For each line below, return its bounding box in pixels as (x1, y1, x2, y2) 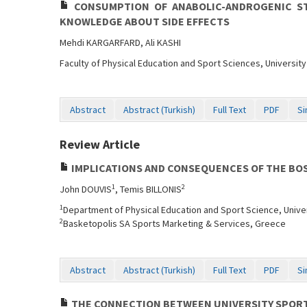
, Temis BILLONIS (115, 183, 182, 195)
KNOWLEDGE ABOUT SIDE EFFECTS (60, 14, 230, 28)
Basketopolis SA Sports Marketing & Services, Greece (63, 217, 286, 230)
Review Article (60, 136, 140, 152)
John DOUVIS (60, 183, 112, 195)
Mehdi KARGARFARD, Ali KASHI (60, 36, 181, 49)
